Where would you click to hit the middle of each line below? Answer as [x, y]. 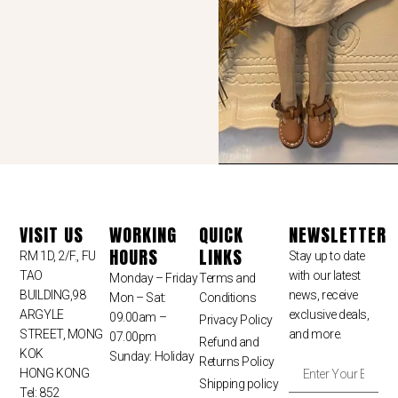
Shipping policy [239, 384]
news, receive [323, 295]
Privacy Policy [235, 320]
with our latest [325, 276]
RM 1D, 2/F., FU [58, 256]
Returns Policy [236, 362]
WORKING [143, 235]
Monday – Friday [154, 279]
